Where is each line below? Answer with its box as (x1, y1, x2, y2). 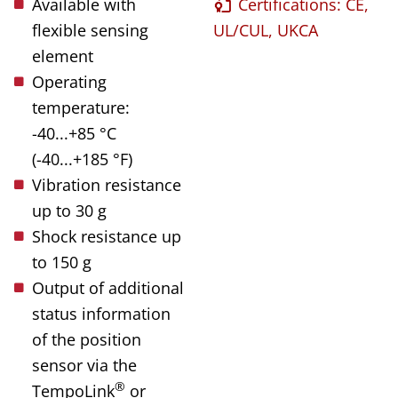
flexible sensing (32, 19, 148, 41)
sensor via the (32, 354, 137, 376)
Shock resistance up (32, 225, 181, 247)
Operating (32, 70, 107, 92)
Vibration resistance (32, 173, 181, 195)
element (32, 44, 93, 67)
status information (32, 302, 171, 324)
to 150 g (32, 251, 92, 273)
